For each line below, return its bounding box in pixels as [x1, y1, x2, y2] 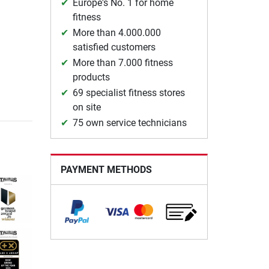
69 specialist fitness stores [72, 87, 185, 98]
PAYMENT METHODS [60, 164, 152, 175]
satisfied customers [72, 41, 156, 53]
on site [72, 101, 101, 113]
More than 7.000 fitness [72, 57, 173, 68]
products [72, 71, 110, 83]
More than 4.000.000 [72, 27, 161, 38]
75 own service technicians [72, 117, 187, 128]
